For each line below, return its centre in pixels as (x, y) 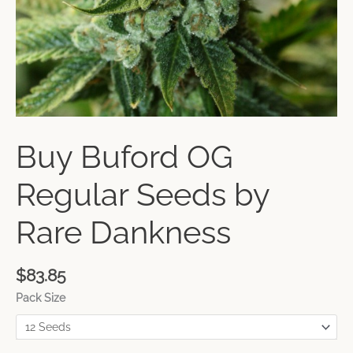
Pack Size (41, 298)
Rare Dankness (123, 232)
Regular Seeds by (143, 195)
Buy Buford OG (124, 157)
